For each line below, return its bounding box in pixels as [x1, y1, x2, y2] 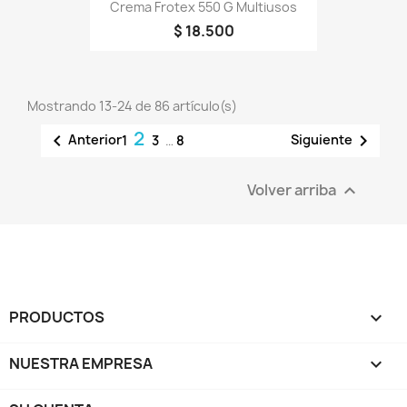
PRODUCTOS [9, 306, 104, 327]
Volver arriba [247, 179, 339, 199]
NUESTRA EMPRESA [9, 352, 153, 373]
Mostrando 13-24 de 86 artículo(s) [27, 96, 237, 114]
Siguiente [291, 130, 352, 148]
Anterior [68, 130, 122, 148]
